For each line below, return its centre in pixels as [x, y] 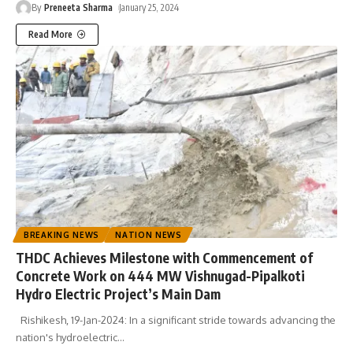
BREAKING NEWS [62, 235]
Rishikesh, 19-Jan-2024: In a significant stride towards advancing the [176, 320]
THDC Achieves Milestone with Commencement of [164, 258]
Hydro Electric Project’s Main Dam [118, 294]
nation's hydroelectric [67, 338]
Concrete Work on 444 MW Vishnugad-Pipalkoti [160, 276]
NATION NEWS [149, 235]
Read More [50, 34]
